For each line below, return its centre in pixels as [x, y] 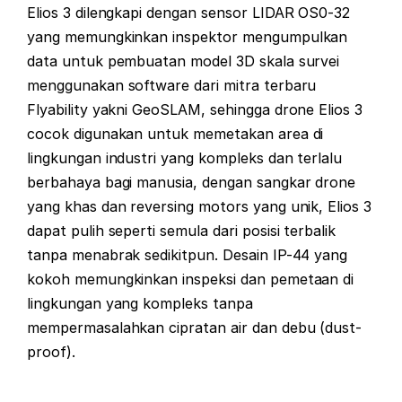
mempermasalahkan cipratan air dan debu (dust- [195, 327]
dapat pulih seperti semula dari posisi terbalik [182, 230]
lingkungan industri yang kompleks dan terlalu [185, 157]
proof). [51, 351]
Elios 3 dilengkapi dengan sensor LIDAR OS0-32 [189, 12]
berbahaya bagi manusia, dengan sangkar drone [192, 182]
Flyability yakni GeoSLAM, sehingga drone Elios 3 [195, 109]
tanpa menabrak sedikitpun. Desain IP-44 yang [188, 254]
